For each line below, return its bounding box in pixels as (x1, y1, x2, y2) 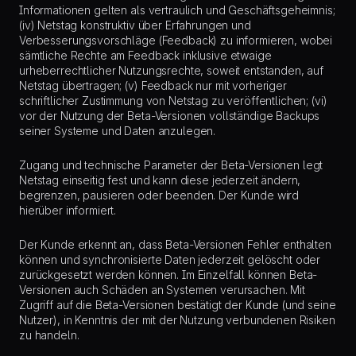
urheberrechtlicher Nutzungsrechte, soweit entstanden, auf (19, 64, 324, 77)
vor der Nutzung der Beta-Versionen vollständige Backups (19, 109, 320, 122)
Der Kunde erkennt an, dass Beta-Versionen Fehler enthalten (19, 238, 331, 251)
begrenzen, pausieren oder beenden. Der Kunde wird (19, 188, 300, 202)
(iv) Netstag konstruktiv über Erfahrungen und (19, 18, 251, 32)
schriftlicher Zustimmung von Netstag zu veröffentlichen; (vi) (19, 94, 327, 107)
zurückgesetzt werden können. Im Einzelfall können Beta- (19, 268, 318, 281)
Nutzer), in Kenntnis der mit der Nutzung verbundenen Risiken (19, 313, 335, 327)
